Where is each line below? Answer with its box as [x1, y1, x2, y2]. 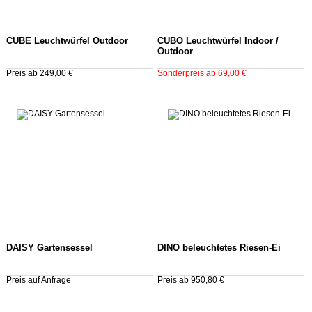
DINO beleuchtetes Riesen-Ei [157, 243, 281, 253]
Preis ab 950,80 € [157, 276, 224, 285]
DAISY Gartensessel [6, 243, 93, 253]
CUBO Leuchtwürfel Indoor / [157, 36, 279, 46]
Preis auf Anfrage [6, 276, 71, 285]
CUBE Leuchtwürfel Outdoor [6, 36, 128, 46]
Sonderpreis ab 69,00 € [157, 68, 247, 77]
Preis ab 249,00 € [6, 68, 73, 77]
